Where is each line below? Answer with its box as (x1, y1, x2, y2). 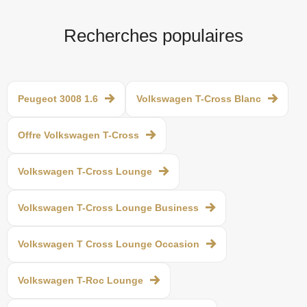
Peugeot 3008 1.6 (18, 93, 98, 104)
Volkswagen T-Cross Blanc (136, 93, 261, 104)
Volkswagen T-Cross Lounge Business (18, 201, 199, 213)
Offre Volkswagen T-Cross (18, 129, 139, 140)
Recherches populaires (64, 25, 243, 46)
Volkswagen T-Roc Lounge (18, 274, 143, 286)
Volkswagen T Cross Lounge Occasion (18, 238, 199, 249)
